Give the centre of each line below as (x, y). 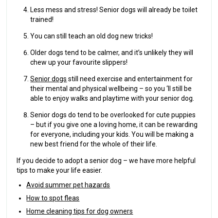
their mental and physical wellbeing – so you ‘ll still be (111, 88)
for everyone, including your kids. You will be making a (112, 134)
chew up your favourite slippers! (79, 62)
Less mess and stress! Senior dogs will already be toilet (114, 9)
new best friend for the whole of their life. (95, 144)
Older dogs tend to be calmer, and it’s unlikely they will (112, 52)
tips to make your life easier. (60, 170)
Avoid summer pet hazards (68, 185)
